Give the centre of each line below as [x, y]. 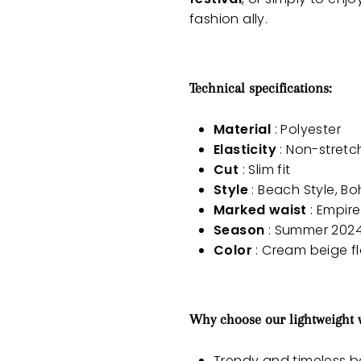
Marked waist [260, 210]
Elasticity [245, 150]
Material [243, 130]
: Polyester [306, 130]
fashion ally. [229, 19]
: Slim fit [265, 170]
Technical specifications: [260, 88]
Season [239, 230]
